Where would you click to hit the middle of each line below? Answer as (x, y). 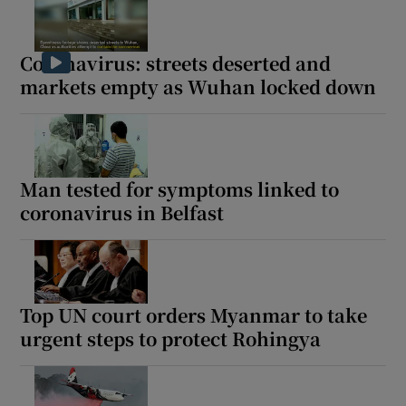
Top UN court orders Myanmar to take (194, 314)
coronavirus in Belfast (122, 212)
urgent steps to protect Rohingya (171, 338)
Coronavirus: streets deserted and (176, 63)
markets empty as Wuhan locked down (198, 86)
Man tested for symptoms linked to (180, 188)
